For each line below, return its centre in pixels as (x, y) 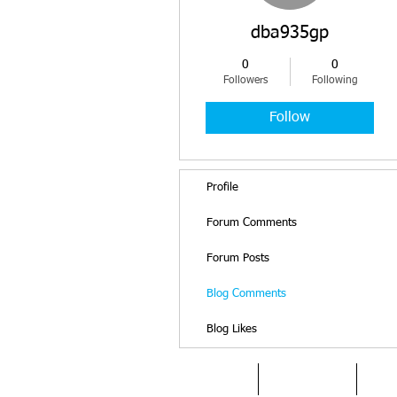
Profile (222, 187)
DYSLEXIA (307, 379)
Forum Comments (252, 223)
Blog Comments (246, 294)
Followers (245, 81)
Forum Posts (238, 258)
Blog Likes (232, 329)
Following (335, 81)
